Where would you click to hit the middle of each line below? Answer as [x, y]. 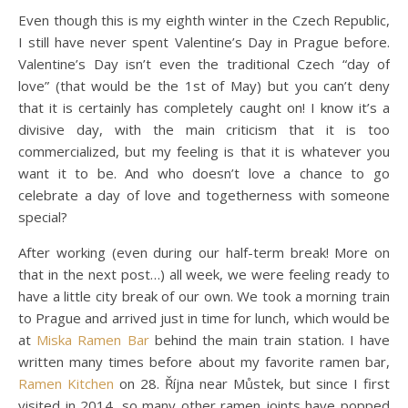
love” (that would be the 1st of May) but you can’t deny [204, 85]
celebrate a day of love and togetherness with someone [204, 194]
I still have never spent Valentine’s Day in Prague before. [204, 41]
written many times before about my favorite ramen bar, [204, 361]
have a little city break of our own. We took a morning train [204, 296]
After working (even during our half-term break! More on [204, 252]
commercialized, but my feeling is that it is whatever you [204, 151]
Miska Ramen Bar [93, 339]
